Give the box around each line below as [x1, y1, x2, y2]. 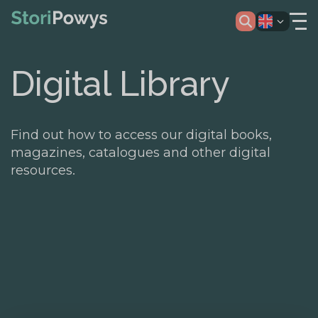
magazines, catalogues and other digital [11, 143, 270, 160]
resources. [11, 161, 75, 178]
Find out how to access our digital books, [11, 126, 272, 143]
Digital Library [11, 63, 229, 104]
